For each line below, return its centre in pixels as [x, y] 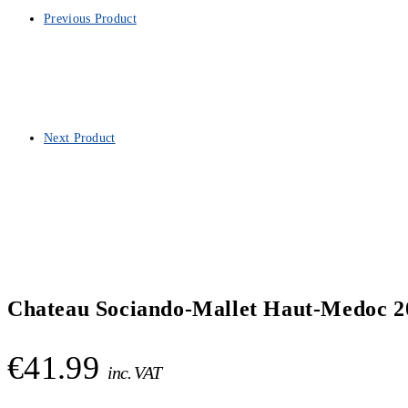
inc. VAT [134, 372]
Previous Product [90, 19]
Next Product [80, 138]
